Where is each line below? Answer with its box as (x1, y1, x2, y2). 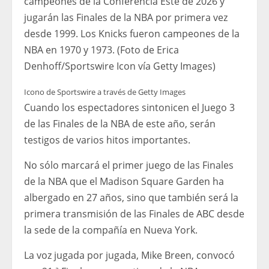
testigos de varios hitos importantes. (24, 133, 190, 147)
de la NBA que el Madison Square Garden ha (24, 174, 224, 188)
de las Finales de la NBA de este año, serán (24, 116, 216, 130)
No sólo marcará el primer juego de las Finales (24, 158, 234, 172)
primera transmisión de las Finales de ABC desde (24, 207, 244, 220)
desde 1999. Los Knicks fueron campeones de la (24, 26, 240, 40)
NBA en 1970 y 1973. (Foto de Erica (24, 43, 179, 56)
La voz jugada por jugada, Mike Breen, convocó (24, 248, 235, 262)
